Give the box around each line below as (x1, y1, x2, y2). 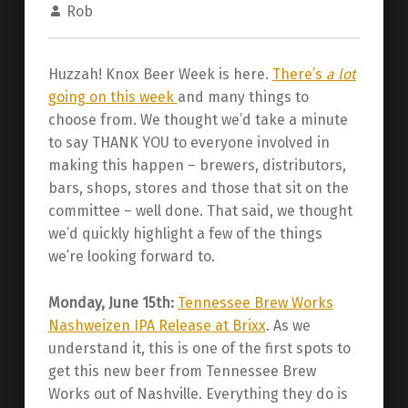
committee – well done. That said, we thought (47, 202, 352, 220)
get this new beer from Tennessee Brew (47, 362, 316, 381)
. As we (265, 317, 311, 335)
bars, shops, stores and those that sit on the (47, 179, 349, 198)
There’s (271, 66, 326, 84)
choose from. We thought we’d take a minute (47, 111, 348, 129)
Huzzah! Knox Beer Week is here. (47, 66, 272, 84)
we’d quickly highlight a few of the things (47, 225, 322, 243)
